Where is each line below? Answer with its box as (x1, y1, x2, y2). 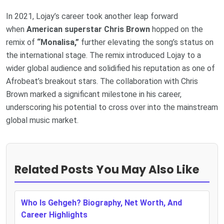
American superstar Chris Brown (26, 24, 150, 34)
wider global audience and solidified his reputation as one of (6, 63, 215, 73)
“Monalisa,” (37, 37, 79, 47)
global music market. (6, 115, 78, 125)
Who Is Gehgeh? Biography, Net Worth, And (21, 197, 182, 207)
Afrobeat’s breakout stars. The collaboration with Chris (6, 76, 198, 86)
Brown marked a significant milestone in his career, (6, 89, 181, 99)
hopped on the (150, 24, 203, 34)
